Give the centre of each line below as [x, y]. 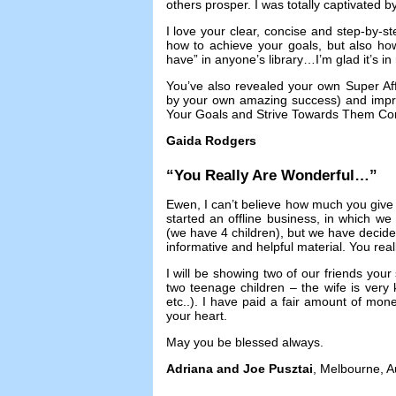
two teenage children [225, 287]
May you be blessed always [243, 342]
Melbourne [350, 368]
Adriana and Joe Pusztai [239, 368]
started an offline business [241, 218]
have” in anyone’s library [234, 59]
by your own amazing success [251, 99]
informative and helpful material [254, 246]
